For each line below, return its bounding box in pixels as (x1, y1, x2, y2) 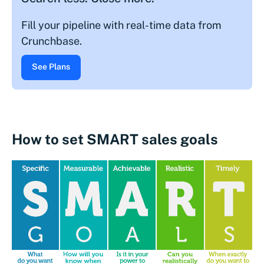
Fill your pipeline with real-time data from (21, 19, 222, 32)
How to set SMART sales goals (12, 131, 218, 148)
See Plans (32, 62, 70, 72)
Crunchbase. (21, 35, 82, 48)
